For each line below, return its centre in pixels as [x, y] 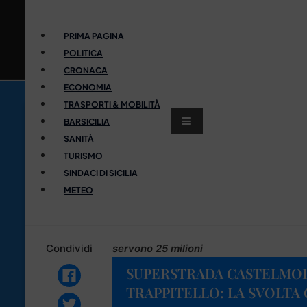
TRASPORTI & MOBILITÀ [112, 104]
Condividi [69, 248]
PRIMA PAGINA [94, 36]
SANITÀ [79, 138]
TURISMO [83, 156]
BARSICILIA [87, 121]
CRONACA [86, 70]
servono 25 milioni [158, 248]
